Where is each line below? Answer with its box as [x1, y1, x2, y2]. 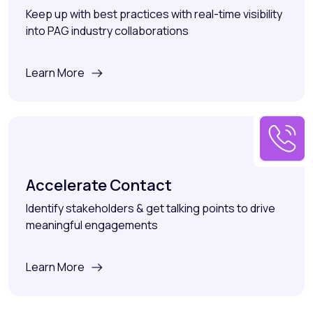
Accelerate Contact [26, 174, 172, 196]
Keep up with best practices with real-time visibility [26, 6, 282, 22]
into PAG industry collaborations [26, 22, 189, 38]
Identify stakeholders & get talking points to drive [26, 200, 275, 216]
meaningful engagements [26, 217, 158, 233]
